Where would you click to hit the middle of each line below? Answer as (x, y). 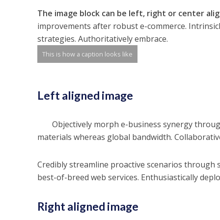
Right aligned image (88, 206)
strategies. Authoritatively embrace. (102, 39)
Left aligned (68, 95)
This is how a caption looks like (87, 54)
